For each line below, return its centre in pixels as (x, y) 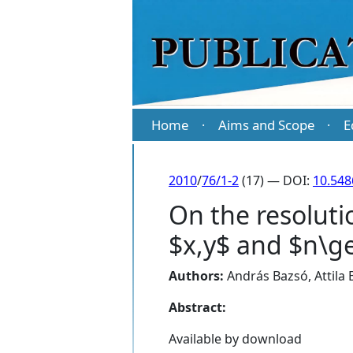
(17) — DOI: (276, 181)
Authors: (196, 276)
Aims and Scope (266, 125)
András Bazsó (268, 276)
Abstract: (197, 308)
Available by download (235, 339)
